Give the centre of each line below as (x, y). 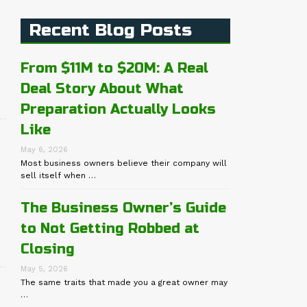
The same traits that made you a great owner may (124, 283)
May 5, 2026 (45, 269)
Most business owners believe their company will (124, 163)
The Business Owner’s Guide (124, 208)
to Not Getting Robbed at (110, 229)
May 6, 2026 (45, 150)
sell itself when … (59, 176)
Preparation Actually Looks (119, 110)
